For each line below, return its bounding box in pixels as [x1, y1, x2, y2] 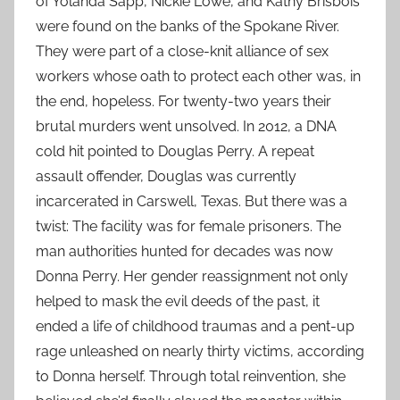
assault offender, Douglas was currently [36, 167, 296, 185]
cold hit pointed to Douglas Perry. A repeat [36, 142, 314, 160]
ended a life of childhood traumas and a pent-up [36, 317, 354, 335]
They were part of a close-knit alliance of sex [36, 42, 329, 60]
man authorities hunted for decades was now [36, 242, 333, 260]
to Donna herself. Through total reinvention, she [36, 367, 346, 385]
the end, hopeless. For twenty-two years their [36, 92, 331, 110]
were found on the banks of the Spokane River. [36, 17, 339, 35]
